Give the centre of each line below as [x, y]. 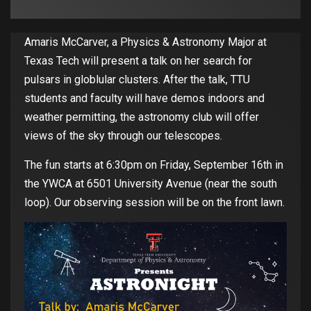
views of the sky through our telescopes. [123, 136]
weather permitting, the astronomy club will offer [142, 117]
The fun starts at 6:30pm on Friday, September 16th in [154, 165]
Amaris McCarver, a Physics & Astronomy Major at [145, 42]
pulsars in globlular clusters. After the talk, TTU [137, 80]
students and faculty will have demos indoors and [144, 99]
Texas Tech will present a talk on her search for [138, 61]
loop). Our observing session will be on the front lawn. [154, 203]
